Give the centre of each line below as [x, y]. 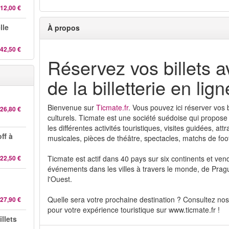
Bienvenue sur [72, 107]
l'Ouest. [60, 179]
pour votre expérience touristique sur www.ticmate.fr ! [134, 210]
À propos [64, 28]
